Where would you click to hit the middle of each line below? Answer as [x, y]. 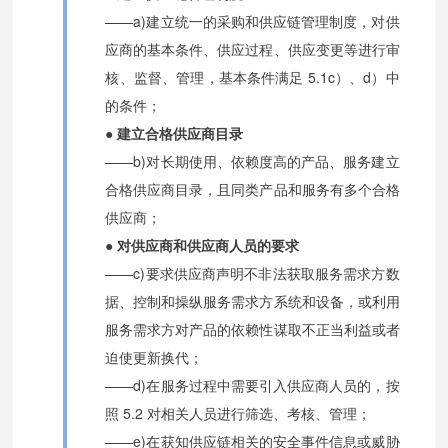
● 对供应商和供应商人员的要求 [202, 244]
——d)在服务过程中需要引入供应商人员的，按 [252, 384]
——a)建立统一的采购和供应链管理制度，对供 [252, 20]
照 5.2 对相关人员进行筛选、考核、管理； [238, 412]
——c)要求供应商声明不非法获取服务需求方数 [252, 272]
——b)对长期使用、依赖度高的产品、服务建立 [252, 160]
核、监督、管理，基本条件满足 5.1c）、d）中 [252, 76]
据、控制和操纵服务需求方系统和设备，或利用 [252, 300]
